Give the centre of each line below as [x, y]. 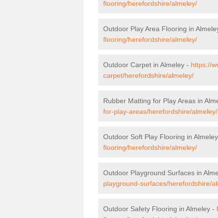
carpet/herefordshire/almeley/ [148, 75]
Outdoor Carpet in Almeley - [147, 64]
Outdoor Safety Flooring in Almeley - [160, 209]
